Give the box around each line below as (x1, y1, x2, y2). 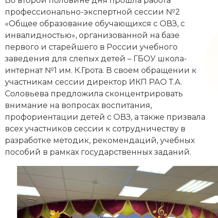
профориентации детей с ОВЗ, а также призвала (5, 112, 205, 122)
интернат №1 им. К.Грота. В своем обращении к (5, 65, 197, 75)
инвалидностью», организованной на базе (5, 30, 180, 40)
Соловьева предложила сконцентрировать (5, 89, 183, 98)
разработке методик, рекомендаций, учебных (5, 135, 195, 145)
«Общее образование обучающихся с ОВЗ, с (5, 18, 185, 28)
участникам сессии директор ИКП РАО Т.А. (5, 77, 182, 87)
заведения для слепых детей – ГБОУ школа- (5, 54, 187, 63)
